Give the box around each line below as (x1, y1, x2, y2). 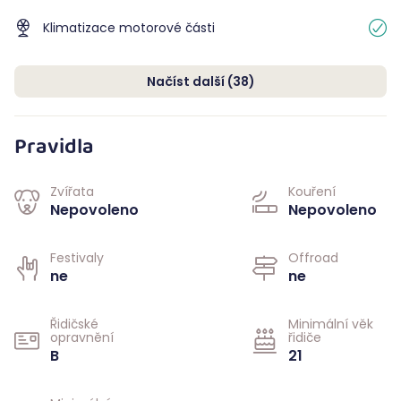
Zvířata (50, 183, 94, 200)
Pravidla (14, 131, 94, 167)
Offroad (288, 249, 338, 267)
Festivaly (50, 249, 104, 267)
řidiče (288, 328, 321, 346)
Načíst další (146, 73, 225, 90)
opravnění (50, 328, 114, 346)
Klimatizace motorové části (43, 18, 215, 37)
